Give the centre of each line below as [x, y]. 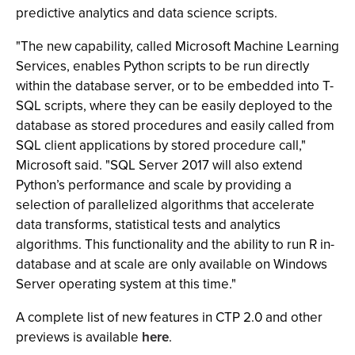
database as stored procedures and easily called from [175, 126]
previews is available [79, 337]
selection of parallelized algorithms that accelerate [165, 205]
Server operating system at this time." [126, 284]
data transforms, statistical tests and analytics [148, 225]
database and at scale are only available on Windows [172, 264]
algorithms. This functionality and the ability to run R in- [175, 244]
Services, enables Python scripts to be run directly [162, 66]
